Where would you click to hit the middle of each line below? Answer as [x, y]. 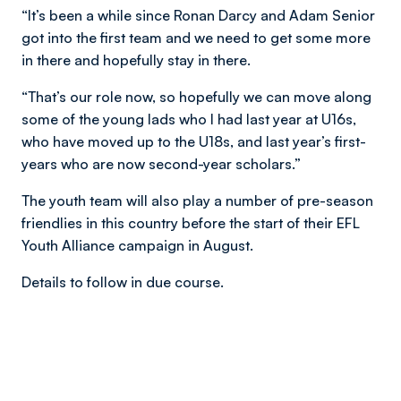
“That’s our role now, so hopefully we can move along [196, 97]
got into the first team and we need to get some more [196, 38]
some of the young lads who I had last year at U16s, [189, 119]
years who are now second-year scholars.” [161, 164]
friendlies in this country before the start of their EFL [191, 223]
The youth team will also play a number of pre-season [197, 200]
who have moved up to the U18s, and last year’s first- [194, 141]
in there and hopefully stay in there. [136, 60]
